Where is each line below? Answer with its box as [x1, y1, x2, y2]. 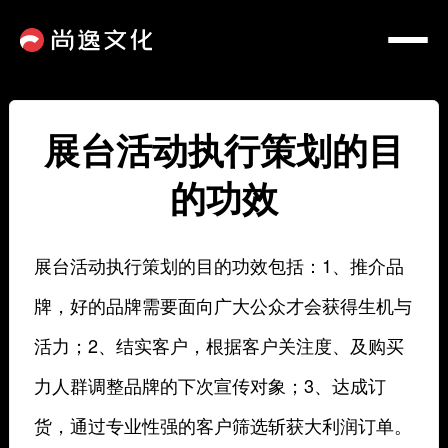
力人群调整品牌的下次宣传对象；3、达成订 [33, 372, 386, 398]
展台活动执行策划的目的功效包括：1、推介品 [33, 252, 404, 278]
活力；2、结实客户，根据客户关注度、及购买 [33, 332, 404, 358]
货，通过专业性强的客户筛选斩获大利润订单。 [33, 412, 412, 438]
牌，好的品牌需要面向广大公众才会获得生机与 [33, 292, 412, 318]
